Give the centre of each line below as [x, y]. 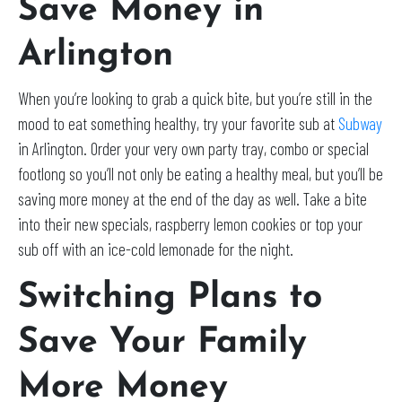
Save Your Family [162, 344]
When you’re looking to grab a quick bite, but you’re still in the [195, 99]
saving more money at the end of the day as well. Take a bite [192, 199]
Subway [360, 124]
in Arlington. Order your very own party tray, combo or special [193, 149]
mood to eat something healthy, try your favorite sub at [178, 124]
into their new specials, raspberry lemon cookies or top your [190, 224]
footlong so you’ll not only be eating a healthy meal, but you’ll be [201, 174]
